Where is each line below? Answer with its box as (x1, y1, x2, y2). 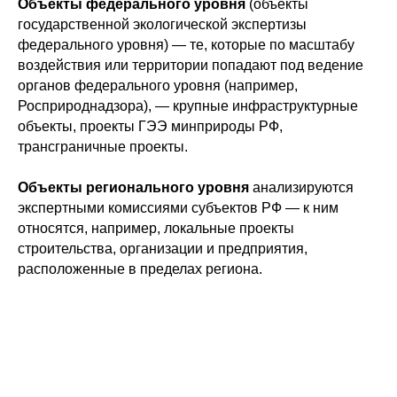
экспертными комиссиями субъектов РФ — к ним (18, 200, 339, 215)
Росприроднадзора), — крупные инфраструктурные (18, 98, 358, 113)
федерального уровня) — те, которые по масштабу (18, 37, 354, 52)
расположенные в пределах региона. (18, 261, 262, 276)
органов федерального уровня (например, (18, 78, 298, 93)
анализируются (249, 180, 354, 195)
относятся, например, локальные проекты (18, 221, 294, 236)
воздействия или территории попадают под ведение (18, 58, 363, 73)
